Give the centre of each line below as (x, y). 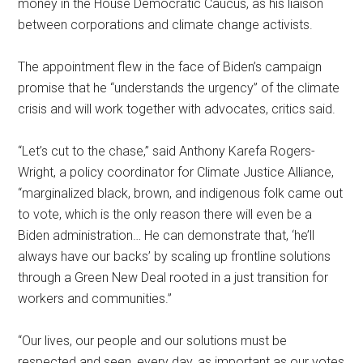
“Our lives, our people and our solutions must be (153, 340)
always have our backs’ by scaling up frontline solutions (175, 256)
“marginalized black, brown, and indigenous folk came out (181, 193)
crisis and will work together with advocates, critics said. (177, 109)
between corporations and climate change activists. (166, 24)
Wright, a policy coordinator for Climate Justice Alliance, (176, 172)
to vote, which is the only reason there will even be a (165, 214)
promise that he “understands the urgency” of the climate (179, 88)
